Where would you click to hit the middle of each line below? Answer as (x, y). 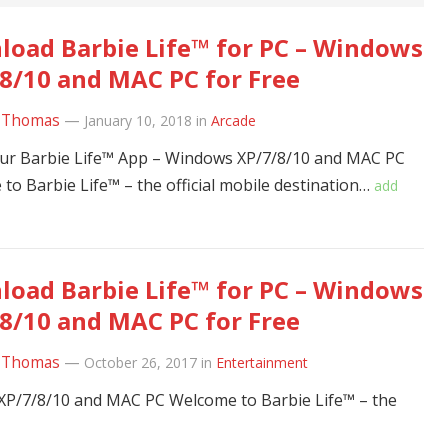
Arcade (233, 120)
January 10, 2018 (138, 120)
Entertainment (262, 362)
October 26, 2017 (140, 362)
